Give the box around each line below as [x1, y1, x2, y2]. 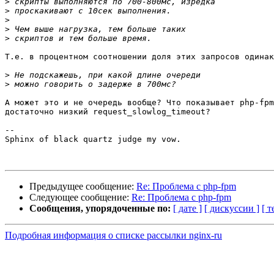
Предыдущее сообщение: [29, 181, 136, 192]
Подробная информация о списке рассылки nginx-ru [5, 230, 222, 241]
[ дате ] [173, 203, 202, 214]
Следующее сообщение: [29, 192, 131, 203]
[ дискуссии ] [204, 203, 259, 214]
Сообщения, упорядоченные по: [29, 203, 171, 214]
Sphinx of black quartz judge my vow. [5, 135, 181, 144]
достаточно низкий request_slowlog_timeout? [5, 107, 210, 117]
